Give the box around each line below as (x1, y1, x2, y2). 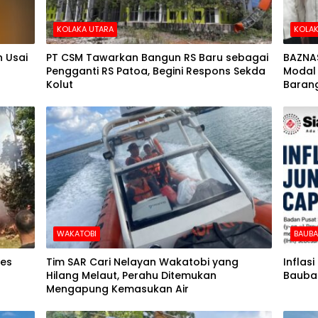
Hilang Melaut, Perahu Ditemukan (46, 268, 216, 283)
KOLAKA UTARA (57, 23, 114, 35)
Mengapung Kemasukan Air (46, 281, 189, 296)
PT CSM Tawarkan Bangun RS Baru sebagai (46, 50, 268, 65)
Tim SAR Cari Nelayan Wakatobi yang (46, 254, 238, 269)
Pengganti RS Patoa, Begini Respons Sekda (46, 64, 265, 78)
